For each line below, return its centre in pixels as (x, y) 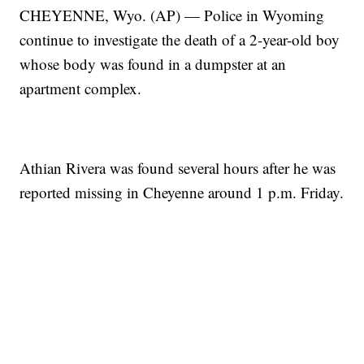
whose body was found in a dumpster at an (153, 63)
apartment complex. (81, 88)
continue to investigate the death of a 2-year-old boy (180, 39)
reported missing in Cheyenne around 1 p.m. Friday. (182, 192)
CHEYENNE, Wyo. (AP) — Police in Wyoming (172, 15)
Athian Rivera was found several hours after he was (178, 167)
